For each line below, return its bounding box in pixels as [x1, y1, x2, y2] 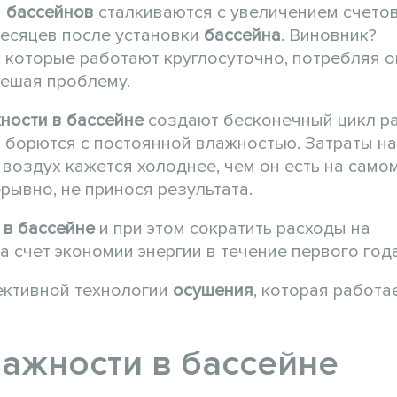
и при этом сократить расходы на [95, 218, 370, 240]
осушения [173, 280, 253, 302]
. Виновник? [281, 25, 377, 47]
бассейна [204, 25, 281, 47]
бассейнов [6, 2, 94, 24]
